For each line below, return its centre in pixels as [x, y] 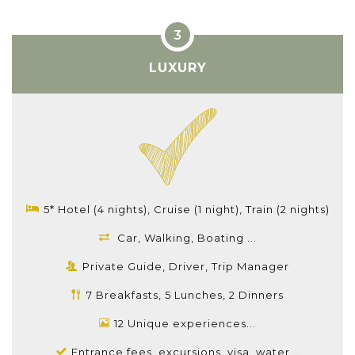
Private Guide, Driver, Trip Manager [186, 266]
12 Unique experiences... [185, 323]
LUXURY [177, 68]
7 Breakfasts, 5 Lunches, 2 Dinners [185, 294]
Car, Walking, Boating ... [187, 237]
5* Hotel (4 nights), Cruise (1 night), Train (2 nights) [186, 209]
